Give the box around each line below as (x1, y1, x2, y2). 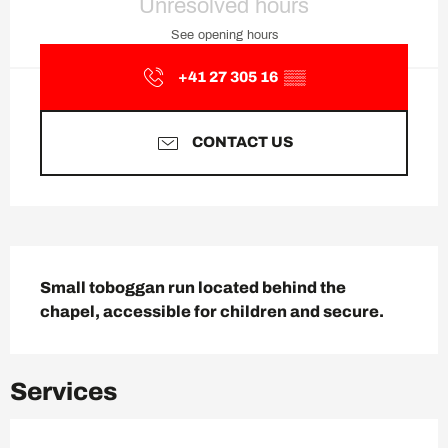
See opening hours (170, 28, 278, 43)
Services (10, 377, 117, 405)
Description (10, 250, 186, 283)
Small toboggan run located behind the (40, 278, 346, 296)
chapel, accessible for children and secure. (40, 302, 384, 320)
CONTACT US (191, 134, 293, 151)
